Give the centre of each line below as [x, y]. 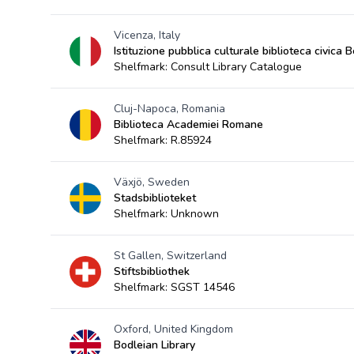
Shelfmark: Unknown [166, 214]
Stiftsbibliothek [152, 271]
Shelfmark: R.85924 [163, 140]
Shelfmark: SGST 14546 [174, 287]
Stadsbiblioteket [155, 198]
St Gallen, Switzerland [170, 256]
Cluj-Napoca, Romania [169, 109]
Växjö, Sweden [152, 182]
